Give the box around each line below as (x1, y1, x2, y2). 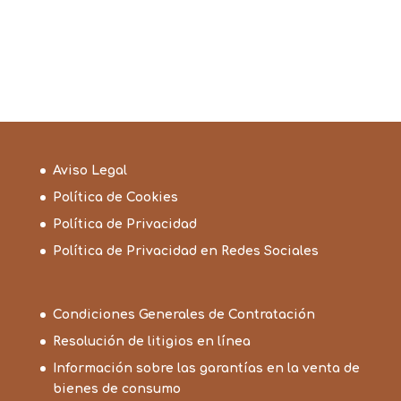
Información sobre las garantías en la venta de (52, 361, 360, 375)
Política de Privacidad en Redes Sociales (52, 243, 319, 258)
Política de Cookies (52, 190, 178, 204)
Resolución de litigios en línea (52, 334, 251, 348)
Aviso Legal (52, 163, 127, 177)
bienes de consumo (52, 381, 181, 396)
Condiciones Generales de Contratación (52, 307, 315, 321)
